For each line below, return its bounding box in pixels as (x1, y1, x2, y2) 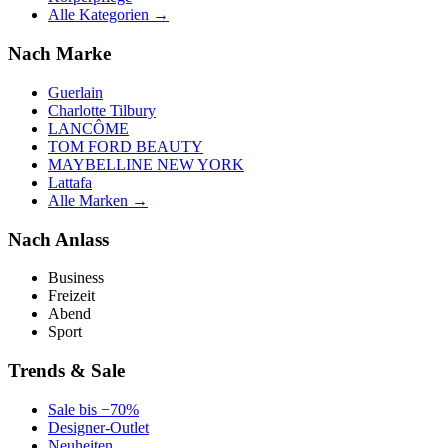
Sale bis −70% (48, 400, 139, 418)
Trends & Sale (8, 360, 125, 382)
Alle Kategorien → (48, 6, 169, 24)
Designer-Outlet (48, 418, 149, 436)
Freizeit (48, 287, 95, 305)
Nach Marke (8, 43, 111, 65)
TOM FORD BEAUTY (48, 137, 203, 155)
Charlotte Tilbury (48, 101, 156, 119)
